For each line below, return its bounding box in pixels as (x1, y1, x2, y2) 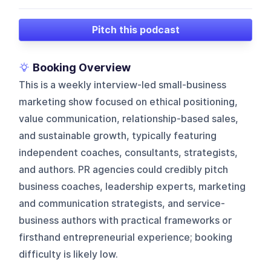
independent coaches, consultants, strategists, (19, 146, 238, 158)
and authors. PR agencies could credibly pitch (19, 163, 229, 175)
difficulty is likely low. (19, 248, 119, 260)
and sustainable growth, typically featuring (19, 129, 217, 142)
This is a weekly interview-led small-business (19, 79, 227, 91)
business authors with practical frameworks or (19, 214, 232, 226)
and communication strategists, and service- (19, 197, 226, 209)
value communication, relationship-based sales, (19, 113, 239, 125)
